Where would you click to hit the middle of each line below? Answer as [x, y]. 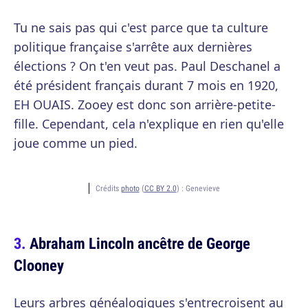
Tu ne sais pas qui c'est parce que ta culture [141, 27]
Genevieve [202, 188]
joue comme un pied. [76, 143]
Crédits [108, 188]
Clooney [39, 265]
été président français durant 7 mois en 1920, [146, 85]
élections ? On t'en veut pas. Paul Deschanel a [147, 66]
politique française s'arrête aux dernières [133, 47]
